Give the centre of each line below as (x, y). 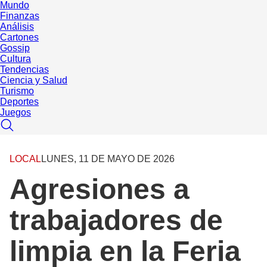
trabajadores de (116, 221)
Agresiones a (100, 190)
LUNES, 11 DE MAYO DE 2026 (108, 159)
